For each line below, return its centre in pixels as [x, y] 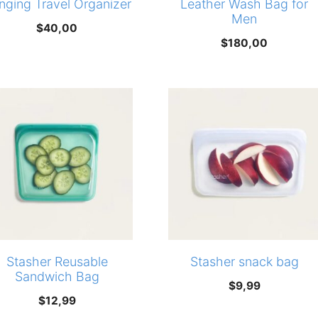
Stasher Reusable [57, 262]
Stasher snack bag [244, 262]
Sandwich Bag [57, 277]
